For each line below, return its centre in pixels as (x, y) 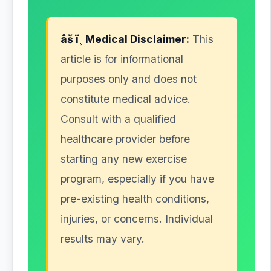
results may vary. (103, 239)
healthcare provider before (125, 139)
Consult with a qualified (118, 119)
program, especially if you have (137, 179)
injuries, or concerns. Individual (137, 219)
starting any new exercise (124, 159)
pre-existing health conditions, (135, 199)
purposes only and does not (129, 79)
